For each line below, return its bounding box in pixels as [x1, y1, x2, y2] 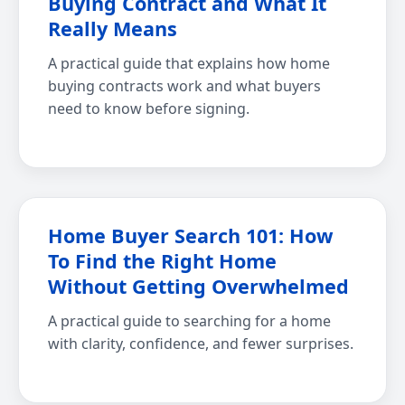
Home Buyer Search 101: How [48, 222, 333, 250]
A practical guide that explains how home [48, 53, 330, 74]
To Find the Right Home [48, 248, 277, 275]
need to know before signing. [48, 99, 250, 119]
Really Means [48, 15, 177, 42]
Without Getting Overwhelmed [48, 273, 349, 300]
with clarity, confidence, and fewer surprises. [48, 334, 353, 354]
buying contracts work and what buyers [48, 76, 321, 97]
